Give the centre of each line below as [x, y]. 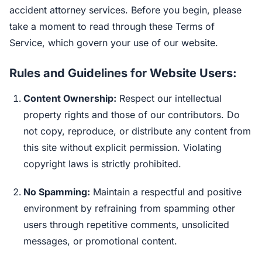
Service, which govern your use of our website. [114, 43]
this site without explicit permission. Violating [123, 147]
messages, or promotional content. [100, 241]
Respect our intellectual [169, 98]
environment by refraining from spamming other [129, 208]
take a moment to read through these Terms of [112, 26]
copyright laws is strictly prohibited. [102, 164]
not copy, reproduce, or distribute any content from [137, 131]
